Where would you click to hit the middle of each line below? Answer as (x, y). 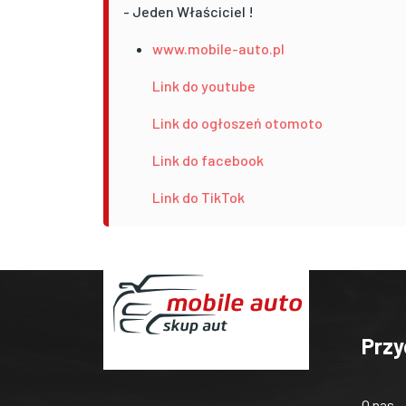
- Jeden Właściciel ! (188, 11)
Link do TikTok (198, 197)
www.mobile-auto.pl (218, 48)
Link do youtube (204, 85)
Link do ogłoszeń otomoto (237, 122)
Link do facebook (208, 159)
